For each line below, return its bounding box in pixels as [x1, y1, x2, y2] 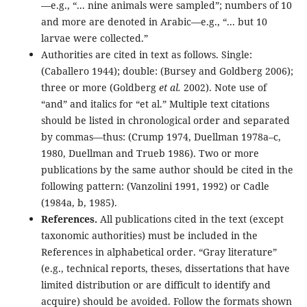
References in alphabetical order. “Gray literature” [40, 245, 277, 259]
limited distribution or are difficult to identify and [40, 278, 271, 292]
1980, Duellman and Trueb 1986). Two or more [40, 147, 259, 160]
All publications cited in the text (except [99, 212, 284, 226]
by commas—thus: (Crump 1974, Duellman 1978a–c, [40, 130, 281, 144]
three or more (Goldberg [40, 81, 159, 95]
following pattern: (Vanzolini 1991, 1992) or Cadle [40, 180, 269, 193]
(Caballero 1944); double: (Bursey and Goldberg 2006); [40, 64, 293, 78]
